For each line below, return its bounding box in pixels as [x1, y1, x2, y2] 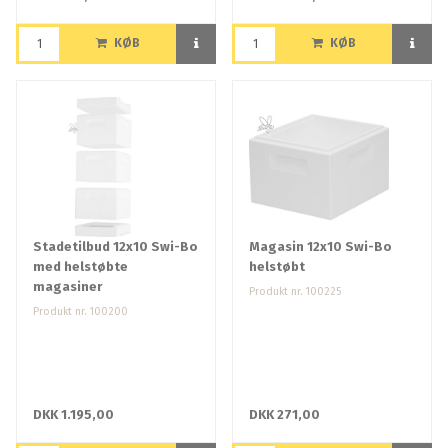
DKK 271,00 [249, 407, 320, 423]
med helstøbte [33, 259, 128, 275]
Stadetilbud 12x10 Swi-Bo [33, 239, 198, 255]
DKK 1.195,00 [33, 407, 114, 423]
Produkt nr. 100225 [249, 285, 341, 299]
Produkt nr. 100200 [33, 305, 128, 319]
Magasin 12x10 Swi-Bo [249, 239, 392, 255]
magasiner [33, 279, 102, 295]
